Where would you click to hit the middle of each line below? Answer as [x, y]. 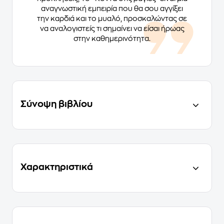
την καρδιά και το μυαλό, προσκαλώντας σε [112, 19]
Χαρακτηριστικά [57, 167]
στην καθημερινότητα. [112, 39]
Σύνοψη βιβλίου [56, 104]
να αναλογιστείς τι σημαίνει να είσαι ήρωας [112, 29]
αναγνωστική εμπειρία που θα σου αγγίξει [112, 9]
